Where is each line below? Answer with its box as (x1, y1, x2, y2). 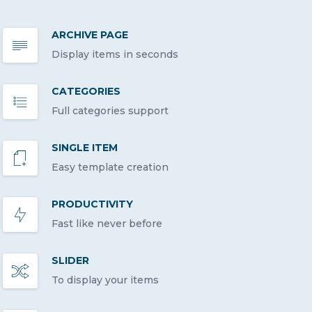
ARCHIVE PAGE (52, 28, 128, 41)
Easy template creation (52, 160, 169, 173)
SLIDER (52, 253, 89, 267)
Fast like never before (52, 217, 162, 230)
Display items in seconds (52, 47, 178, 61)
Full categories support (52, 104, 169, 117)
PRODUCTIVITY (52, 197, 133, 210)
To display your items (52, 273, 159, 286)
